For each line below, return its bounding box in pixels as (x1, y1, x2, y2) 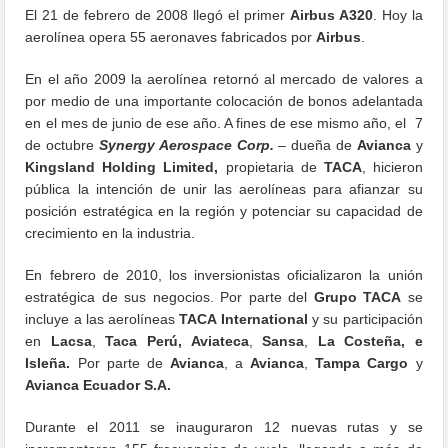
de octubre (25, 136, 100, 153)
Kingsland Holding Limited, (25, 158, 219, 175)
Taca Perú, (95, 332, 182, 349)
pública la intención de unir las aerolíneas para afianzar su (25, 180, 423, 197)
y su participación (308, 310, 423, 327)
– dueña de (273, 136, 357, 153)
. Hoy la (372, 6, 423, 23)
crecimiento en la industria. (25, 224, 196, 241)
